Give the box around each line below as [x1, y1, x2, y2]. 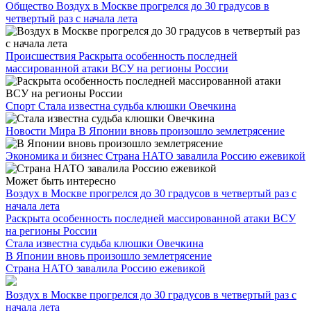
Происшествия [6, 49, 78, 62]
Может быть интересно [6, 174, 116, 187]
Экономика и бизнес [6, 149, 106, 162]
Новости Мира [6, 124, 78, 137]
